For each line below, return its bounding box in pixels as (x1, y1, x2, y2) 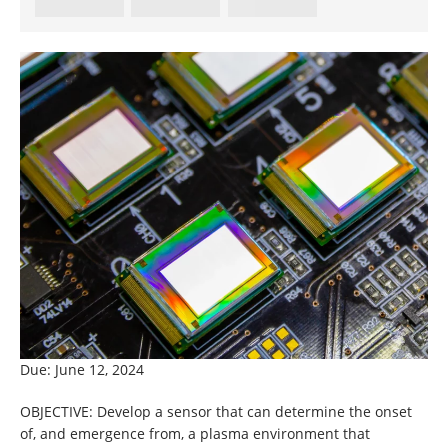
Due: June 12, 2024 (20, 359, 144, 379)
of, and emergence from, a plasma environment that (20, 423, 370, 443)
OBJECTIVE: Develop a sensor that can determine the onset (20, 401, 412, 421)
